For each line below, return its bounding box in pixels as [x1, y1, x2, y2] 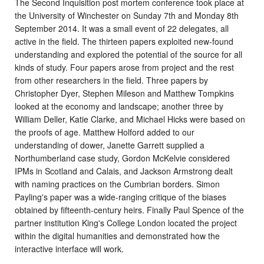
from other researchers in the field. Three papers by [15, 74, 208, 87]
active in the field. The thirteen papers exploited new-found [15, 35, 233, 48]
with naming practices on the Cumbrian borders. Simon [15, 178, 220, 190]
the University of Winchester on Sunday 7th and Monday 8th [15, 9, 239, 22]
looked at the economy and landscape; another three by [15, 100, 223, 113]
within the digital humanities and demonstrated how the [15, 230, 220, 242]
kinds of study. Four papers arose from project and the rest [15, 61, 234, 74]
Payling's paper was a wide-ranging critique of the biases [15, 191, 226, 203]
